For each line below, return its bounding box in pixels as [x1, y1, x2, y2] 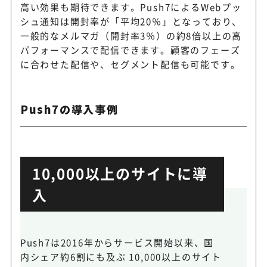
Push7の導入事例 [20, 101, 119, 117]
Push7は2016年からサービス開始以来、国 [20, 235, 215, 249]
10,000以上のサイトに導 [32, 162, 208, 184]
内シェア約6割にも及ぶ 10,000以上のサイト [20, 250, 222, 263]
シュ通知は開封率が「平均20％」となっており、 [20, 14, 243, 27]
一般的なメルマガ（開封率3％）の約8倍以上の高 [20, 29, 243, 42]
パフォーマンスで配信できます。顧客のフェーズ [20, 43, 241, 56]
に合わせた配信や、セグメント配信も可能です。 [20, 57, 241, 70]
